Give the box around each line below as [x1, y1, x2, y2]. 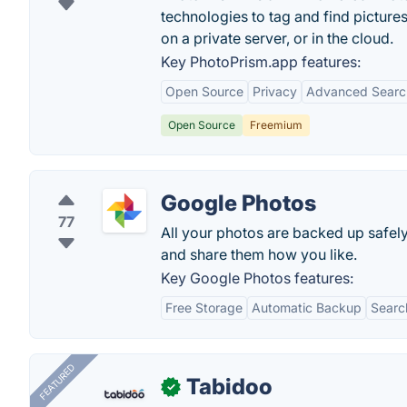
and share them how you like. [161, 245, 357, 263]
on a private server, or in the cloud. [161, 29, 393, 47]
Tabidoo [186, 373, 273, 400]
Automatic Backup [252, 300, 362, 315]
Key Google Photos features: [161, 269, 353, 287]
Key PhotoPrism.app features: [161, 53, 361, 71]
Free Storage [165, 300, 243, 315]
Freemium [250, 118, 303, 132]
